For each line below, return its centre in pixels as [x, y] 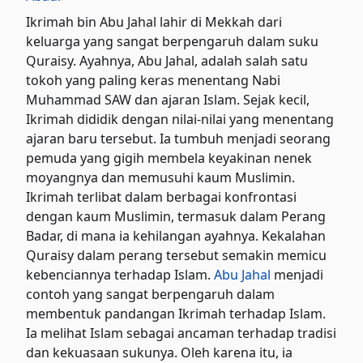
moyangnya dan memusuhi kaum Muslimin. [161, 177]
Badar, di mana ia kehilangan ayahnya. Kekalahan [176, 235]
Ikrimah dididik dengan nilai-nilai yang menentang [180, 119]
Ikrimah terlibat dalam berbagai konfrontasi [162, 196]
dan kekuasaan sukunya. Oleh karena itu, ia [160, 352]
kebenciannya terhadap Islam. [120, 274]
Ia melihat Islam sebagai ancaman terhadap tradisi [181, 333]
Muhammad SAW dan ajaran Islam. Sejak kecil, [168, 99]
